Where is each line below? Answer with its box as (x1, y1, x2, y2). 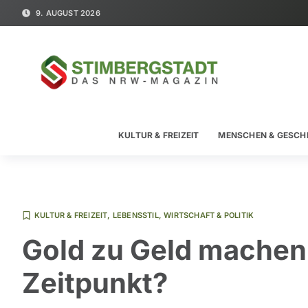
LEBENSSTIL (112, 210, 159, 220)
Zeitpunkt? (22, 266, 168, 300)
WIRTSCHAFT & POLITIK (164, 210, 254, 220)
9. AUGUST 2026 (36, 8, 100, 18)
